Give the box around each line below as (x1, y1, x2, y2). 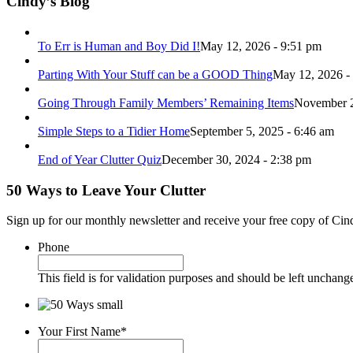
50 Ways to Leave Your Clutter (6, 181, 206, 199)
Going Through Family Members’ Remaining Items (38, 95, 294, 110)
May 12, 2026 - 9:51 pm (200, 39, 321, 53)
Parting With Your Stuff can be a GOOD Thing (38, 67, 273, 81)
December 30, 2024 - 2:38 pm (162, 152, 311, 166)
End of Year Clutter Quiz (38, 152, 162, 166)
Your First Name (38, 325, 121, 339)
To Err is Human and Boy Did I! (38, 39, 200, 53)
